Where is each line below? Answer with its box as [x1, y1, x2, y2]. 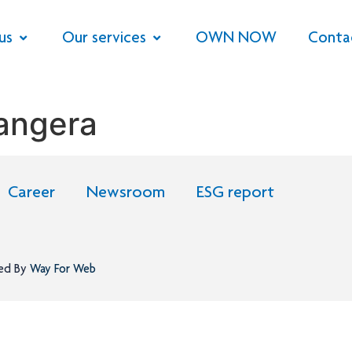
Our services [62, 31, 146, 47]
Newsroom [86, 185, 165, 203]
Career [8, 185, 55, 203]
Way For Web [27, 263, 96, 277]
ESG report [196, 185, 274, 203]
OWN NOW [196, 31, 277, 47]
